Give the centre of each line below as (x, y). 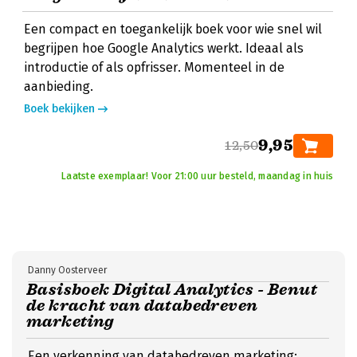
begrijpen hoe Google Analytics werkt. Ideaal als (164, 48)
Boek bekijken (59, 109)
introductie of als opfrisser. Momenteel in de (154, 67)
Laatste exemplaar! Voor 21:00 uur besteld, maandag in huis (197, 176)
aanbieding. (59, 86)
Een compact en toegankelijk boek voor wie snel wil (173, 29)
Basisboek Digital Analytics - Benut (172, 290)
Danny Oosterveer (68, 270)
